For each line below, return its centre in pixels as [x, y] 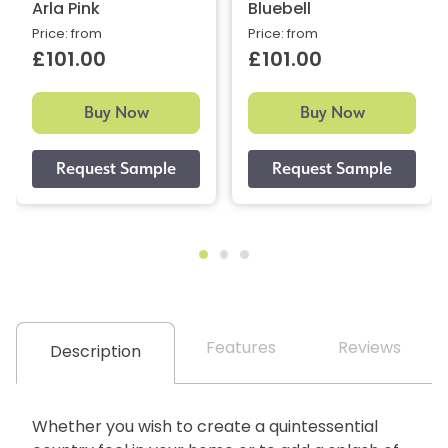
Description [95, 352]
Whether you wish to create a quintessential [205, 427]
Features [241, 348]
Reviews [369, 348]
